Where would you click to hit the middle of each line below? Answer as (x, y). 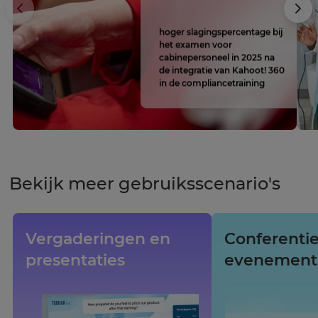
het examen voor (196, 45)
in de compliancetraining (212, 83)
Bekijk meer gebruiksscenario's (145, 183)
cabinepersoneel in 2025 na (217, 57)
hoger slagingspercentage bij (221, 32)
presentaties (75, 260)
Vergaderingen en (98, 238)
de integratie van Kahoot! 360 (222, 70)
